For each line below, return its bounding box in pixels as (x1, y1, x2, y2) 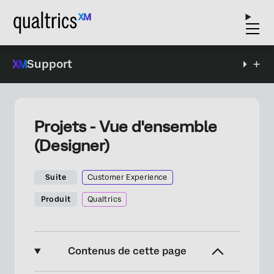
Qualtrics (87, 195, 122, 204)
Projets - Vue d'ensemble (34, 117, 217, 136)
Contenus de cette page (68, 245, 187, 257)
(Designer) (34, 136, 109, 155)
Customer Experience (87, 173, 168, 182)
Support (27, 57, 72, 70)
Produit (40, 195, 71, 204)
